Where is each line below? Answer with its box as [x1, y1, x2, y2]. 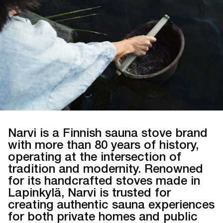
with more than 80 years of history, [8, 137, 199, 151]
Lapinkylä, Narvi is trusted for [8, 185, 171, 199]
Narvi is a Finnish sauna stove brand [8, 125, 208, 139]
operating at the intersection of [8, 149, 181, 163]
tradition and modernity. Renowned [8, 161, 203, 175]
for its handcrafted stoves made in [8, 173, 200, 187]
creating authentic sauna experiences [8, 197, 215, 211]
